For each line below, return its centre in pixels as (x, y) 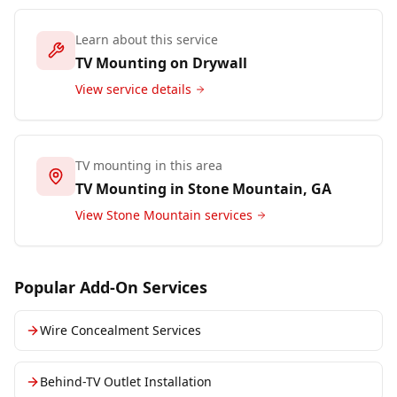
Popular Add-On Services (111, 287)
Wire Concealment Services (121, 330)
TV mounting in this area (149, 165)
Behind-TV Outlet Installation (126, 381)
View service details (133, 89)
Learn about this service (147, 39)
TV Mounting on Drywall (161, 63)
